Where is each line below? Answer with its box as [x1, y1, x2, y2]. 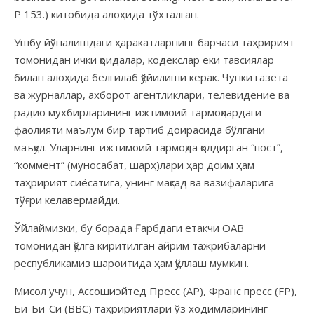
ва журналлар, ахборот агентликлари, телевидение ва [14, 87, 289, 102]
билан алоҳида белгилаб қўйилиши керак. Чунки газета [14, 69, 288, 84]
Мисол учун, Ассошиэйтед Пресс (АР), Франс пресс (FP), [14, 283, 297, 298]
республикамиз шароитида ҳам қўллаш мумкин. [14, 255, 249, 270]
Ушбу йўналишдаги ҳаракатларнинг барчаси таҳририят [14, 34, 294, 49]
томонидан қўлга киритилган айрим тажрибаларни [14, 238, 266, 252]
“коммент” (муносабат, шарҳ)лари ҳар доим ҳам [14, 157, 254, 172]
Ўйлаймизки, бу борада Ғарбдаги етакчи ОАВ [14, 220, 244, 235]
